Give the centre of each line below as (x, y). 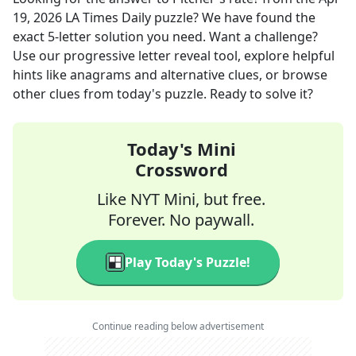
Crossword (181, 169)
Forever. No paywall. (181, 220)
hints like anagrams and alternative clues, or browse (170, 75)
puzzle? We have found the (233, 17)
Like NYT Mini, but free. (181, 199)
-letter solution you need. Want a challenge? (186, 37)
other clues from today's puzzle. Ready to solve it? (163, 94)
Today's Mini (181, 149)
